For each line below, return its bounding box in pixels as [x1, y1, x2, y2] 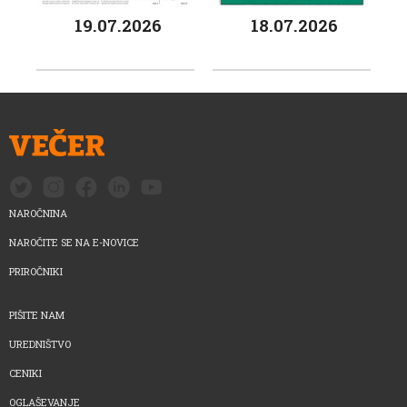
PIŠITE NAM [9, 307, 65, 322]
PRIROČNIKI [9, 263, 63, 278]
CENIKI [9, 365, 42, 380]
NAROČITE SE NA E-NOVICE [9, 234, 139, 249]
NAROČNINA [9, 205, 67, 220]
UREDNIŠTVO [9, 336, 71, 351]
